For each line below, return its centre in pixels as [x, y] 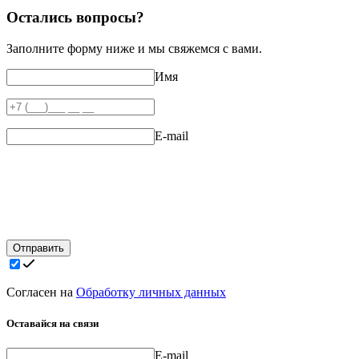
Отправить [38, 248]
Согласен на [41, 292]
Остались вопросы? [75, 18]
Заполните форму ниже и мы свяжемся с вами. [134, 48]
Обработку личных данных [151, 292]
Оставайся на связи [52, 323]
